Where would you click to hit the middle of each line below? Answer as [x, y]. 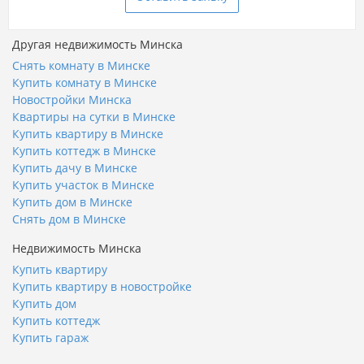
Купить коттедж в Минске [84, 150]
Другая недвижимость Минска [97, 44]
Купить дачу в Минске [75, 167]
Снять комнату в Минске [81, 65]
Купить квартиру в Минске [88, 133]
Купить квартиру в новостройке [102, 286]
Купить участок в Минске [83, 184]
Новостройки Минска [72, 99]
